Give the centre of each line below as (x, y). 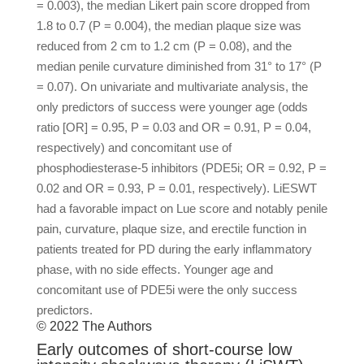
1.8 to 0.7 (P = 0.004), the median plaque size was (169, 26)
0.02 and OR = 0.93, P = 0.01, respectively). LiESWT (176, 188)
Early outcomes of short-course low (164, 349)
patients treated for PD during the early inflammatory (174, 249)
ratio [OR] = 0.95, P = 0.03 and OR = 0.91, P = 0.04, (173, 127)
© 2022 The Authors (94, 326)
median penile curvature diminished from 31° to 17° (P (179, 66)
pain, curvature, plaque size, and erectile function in (171, 229)
